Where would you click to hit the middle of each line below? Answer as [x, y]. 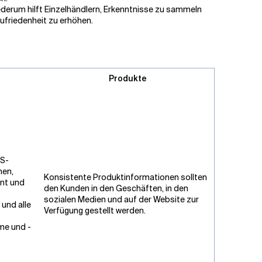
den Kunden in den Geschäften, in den [116, 188]
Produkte [128, 78]
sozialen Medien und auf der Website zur [121, 199]
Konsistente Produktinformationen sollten [125, 177]
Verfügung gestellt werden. [95, 211]
